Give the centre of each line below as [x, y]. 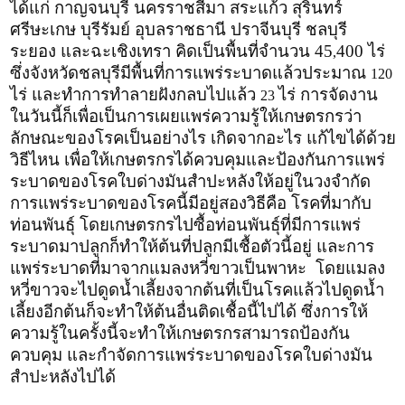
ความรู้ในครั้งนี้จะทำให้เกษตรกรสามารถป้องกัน [180, 334]
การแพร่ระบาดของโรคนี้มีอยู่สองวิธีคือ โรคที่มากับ [191, 203]
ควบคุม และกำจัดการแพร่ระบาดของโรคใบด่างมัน [191, 355]
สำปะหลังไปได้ [63, 377]
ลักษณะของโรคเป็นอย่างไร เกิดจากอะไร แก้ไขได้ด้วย [203, 138]
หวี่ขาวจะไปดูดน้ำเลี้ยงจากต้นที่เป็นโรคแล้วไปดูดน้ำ [197, 290]
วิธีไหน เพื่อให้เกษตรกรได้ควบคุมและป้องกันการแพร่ [198, 160]
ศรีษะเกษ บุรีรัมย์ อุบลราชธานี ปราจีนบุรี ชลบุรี [179, 30]
